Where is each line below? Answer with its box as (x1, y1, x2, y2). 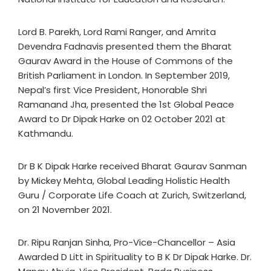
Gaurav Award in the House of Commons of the (18, 54, 233, 67)
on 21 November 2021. (18, 203, 112, 216)
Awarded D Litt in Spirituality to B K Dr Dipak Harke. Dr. (18, 250, 252, 263)
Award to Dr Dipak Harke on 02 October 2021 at (18, 113, 226, 125)
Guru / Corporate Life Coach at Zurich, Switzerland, (18, 189, 246, 201)
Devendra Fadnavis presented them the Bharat (18, 40, 232, 53)
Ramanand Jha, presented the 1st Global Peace (18, 98, 234, 111)
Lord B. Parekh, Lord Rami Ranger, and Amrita (18, 25, 216, 38)
